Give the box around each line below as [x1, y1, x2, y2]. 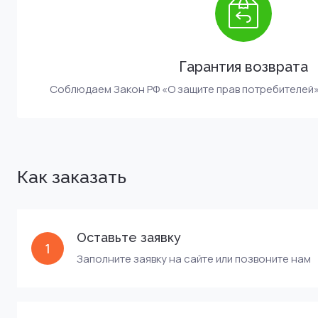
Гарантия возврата [179, 58, 308, 75]
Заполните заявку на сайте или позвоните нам [77, 251, 311, 266]
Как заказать [17, 166, 126, 187]
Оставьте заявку [77, 230, 181, 245]
